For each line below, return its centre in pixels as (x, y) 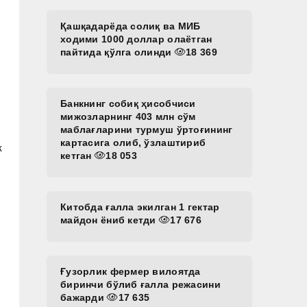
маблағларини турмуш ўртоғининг (147, 130)
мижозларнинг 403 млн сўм (128, 116)
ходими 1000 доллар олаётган (136, 39)
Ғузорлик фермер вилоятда (131, 271)
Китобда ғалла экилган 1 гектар (140, 207)
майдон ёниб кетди (110, 220)
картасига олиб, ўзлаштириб (133, 143)
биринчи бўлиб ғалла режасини (140, 284)
